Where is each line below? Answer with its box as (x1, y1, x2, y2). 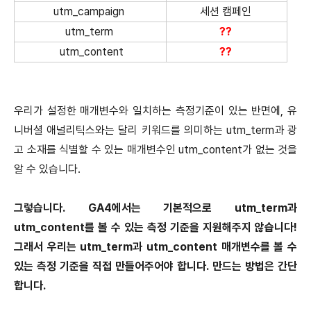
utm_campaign (53, 5, 124, 19)
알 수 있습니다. (14, 162, 83, 176)
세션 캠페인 (199, 5, 251, 19)
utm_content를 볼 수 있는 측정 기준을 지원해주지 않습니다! (14, 221, 297, 235)
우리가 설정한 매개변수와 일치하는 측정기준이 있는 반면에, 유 (14, 104, 297, 118)
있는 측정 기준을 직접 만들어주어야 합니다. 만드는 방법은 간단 (14, 260, 297, 274)
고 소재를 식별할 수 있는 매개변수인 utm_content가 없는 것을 (14, 143, 297, 157)
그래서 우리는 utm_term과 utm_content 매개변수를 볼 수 (14, 240, 297, 254)
